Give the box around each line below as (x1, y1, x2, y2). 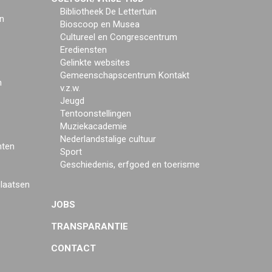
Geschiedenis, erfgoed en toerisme (59, 159, 200, 170)
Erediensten (59, 44, 107, 55)
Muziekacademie (59, 121, 127, 132)
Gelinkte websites (59, 57, 130, 68)
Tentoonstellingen (59, 108, 131, 119)
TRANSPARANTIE (50, 221, 128, 232)
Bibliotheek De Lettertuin (59, 6, 157, 17)
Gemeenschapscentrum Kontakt (59, 70, 189, 81)
